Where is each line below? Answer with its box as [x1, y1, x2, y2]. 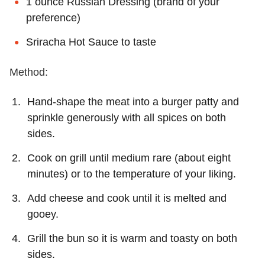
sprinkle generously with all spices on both [27, 111, 226, 124]
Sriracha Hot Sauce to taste [26, 35, 156, 48]
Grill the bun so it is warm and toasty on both [27, 232, 237, 244]
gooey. [27, 208, 59, 220]
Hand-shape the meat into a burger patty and [27, 95, 239, 108]
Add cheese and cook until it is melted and [27, 192, 227, 204]
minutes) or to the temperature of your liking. [27, 167, 242, 180]
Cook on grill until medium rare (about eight [27, 151, 231, 164]
